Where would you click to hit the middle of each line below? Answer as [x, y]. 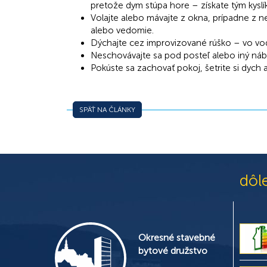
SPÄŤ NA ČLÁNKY [107, 109]
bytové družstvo [173, 250]
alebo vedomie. [122, 30]
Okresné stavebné [177, 237]
